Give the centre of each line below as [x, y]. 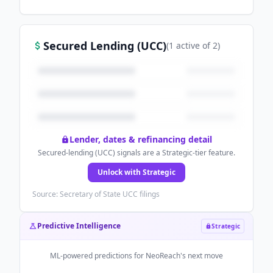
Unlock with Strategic [136, 172]
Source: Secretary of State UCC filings [96, 194]
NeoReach [163, 256]
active [187, 45]
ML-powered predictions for [98, 256]
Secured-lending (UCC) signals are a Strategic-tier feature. [136, 153]
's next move [202, 256]
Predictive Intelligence [79, 226]
